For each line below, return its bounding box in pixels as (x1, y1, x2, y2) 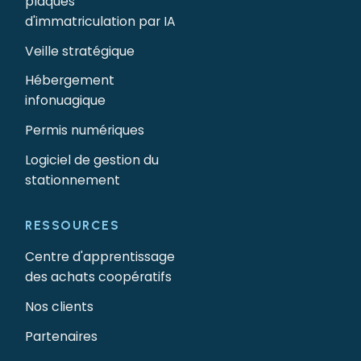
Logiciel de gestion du (25, 151, 160, 170)
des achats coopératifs (25, 268, 172, 287)
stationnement (25, 171, 121, 190)
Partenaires (25, 326, 98, 346)
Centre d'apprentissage (25, 247, 176, 267)
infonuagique (25, 91, 106, 110)
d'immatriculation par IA (25, 11, 176, 31)
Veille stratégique (25, 41, 135, 60)
